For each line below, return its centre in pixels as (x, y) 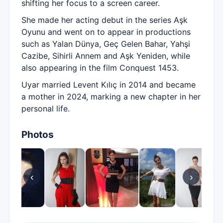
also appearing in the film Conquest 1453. (100, 68)
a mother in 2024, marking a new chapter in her (111, 97)
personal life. (46, 109)
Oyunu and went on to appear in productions (106, 32)
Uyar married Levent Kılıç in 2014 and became (109, 85)
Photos (38, 135)
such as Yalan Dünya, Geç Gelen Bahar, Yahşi (106, 44)
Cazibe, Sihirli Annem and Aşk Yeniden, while (106, 56)
